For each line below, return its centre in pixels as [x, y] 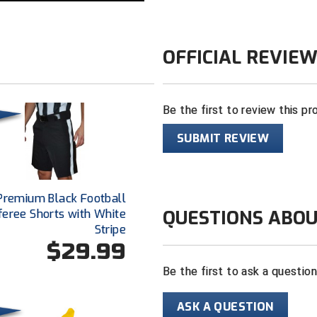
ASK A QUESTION [225, 306]
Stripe [110, 230]
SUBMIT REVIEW [223, 138]
